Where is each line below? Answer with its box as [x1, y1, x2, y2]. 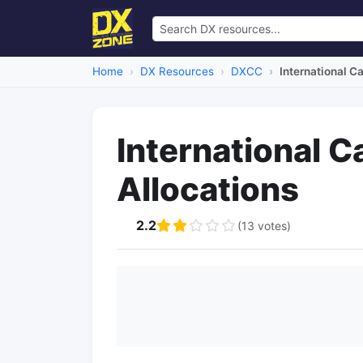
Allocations [117, 169, 299, 209]
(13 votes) [237, 218, 291, 233]
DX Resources [140, 65, 214, 78]
